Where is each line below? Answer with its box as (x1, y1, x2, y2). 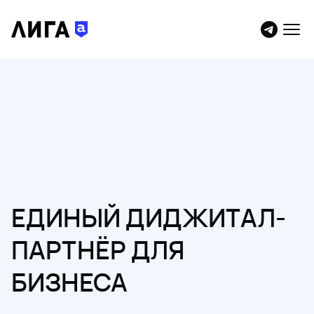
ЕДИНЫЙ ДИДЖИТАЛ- (11, 200, 286, 235)
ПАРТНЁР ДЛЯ (11, 233, 184, 267)
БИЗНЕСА (11, 265, 128, 299)
